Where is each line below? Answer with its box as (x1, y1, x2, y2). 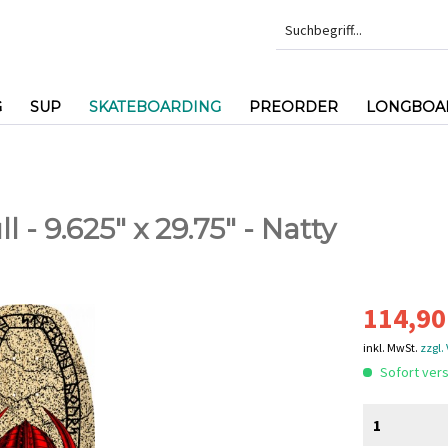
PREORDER (249, 98, 338, 116)
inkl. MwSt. (363, 340, 421, 355)
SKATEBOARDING (89, 98, 221, 116)
